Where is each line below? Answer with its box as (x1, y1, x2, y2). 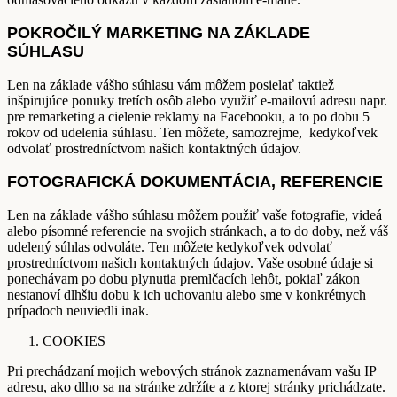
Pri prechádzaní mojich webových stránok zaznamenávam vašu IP (7, 362, 376, 378)
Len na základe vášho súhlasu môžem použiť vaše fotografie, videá (7, 206, 382, 222)
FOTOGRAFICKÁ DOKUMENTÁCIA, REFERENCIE (7, 172, 383, 191)
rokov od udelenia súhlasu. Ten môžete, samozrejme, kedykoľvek (7, 124, 378, 140)
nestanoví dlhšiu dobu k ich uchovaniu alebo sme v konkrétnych (7, 286, 366, 302)
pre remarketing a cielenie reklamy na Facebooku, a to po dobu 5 (7, 108, 370, 124)
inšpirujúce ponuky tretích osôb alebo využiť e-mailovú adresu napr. (7, 92, 387, 108)
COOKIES (43, 332, 105, 348)
